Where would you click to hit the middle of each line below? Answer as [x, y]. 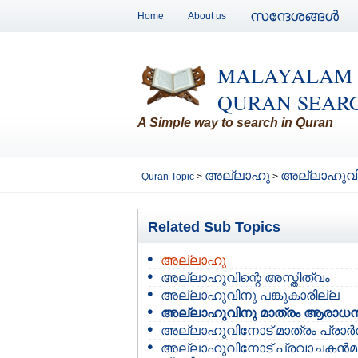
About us [207, 16]
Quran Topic [169, 177]
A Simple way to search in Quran [235, 123]
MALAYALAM [285, 75]
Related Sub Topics [214, 227]
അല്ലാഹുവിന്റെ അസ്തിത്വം [245, 278]
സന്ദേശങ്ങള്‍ [294, 16]
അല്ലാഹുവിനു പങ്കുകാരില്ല [250, 295]
